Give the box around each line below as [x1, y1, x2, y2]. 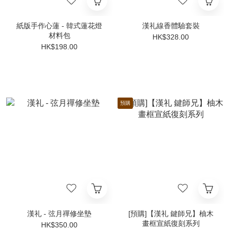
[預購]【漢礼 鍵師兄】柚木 [128, 209, 214, 218]
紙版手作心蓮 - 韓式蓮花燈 [16, 22, 102, 30]
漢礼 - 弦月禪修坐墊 [27, 209, 91, 218]
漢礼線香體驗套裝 [142, 22, 200, 30]
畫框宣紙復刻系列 [142, 219, 200, 227]
